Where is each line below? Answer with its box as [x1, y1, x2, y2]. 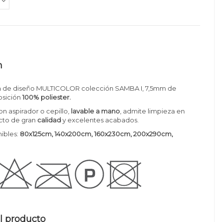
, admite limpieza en [120, 107, 185, 115]
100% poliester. [21, 93, 71, 101]
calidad [36, 115, 61, 124]
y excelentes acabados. [61, 115, 139, 124]
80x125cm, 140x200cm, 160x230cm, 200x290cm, [20, 130, 173, 138]
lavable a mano [69, 107, 120, 115]
